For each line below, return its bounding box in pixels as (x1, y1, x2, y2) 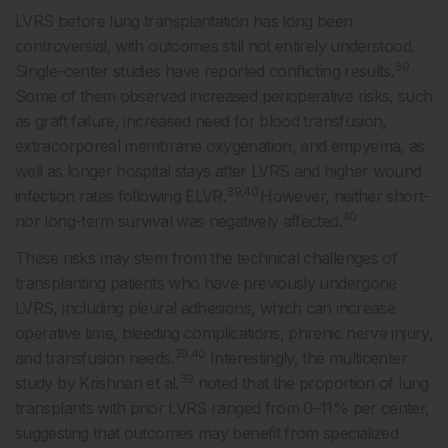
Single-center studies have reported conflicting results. (15, 60, 395, 81)
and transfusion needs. (15, 347, 174, 368)
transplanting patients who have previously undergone (15, 272, 397, 293)
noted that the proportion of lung (193, 372, 429, 393)
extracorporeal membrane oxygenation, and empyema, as (15, 135, 425, 156)
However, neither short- (260, 185, 430, 206)
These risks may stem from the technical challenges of (15, 247, 398, 268)
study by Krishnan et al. (15, 372, 179, 393)
